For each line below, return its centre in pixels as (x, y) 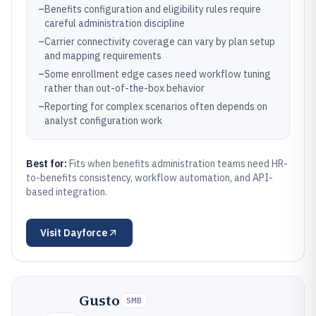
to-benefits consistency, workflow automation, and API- (150, 178)
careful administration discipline (115, 23)
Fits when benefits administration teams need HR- (178, 164)
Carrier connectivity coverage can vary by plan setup (160, 42)
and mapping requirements (103, 56)
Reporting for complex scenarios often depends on (156, 107)
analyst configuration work (103, 121)
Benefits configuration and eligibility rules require (153, 9)
